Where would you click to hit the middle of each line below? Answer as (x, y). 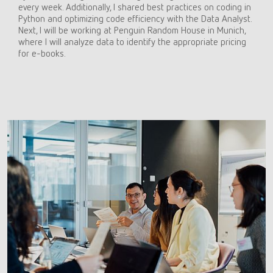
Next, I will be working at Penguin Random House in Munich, (132, 30)
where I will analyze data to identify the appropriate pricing (132, 41)
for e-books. (42, 53)
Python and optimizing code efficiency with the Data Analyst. (135, 18)
